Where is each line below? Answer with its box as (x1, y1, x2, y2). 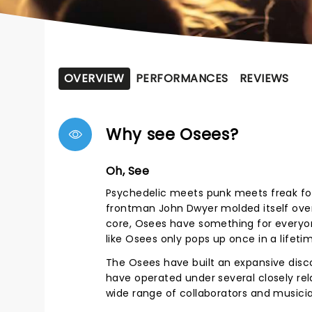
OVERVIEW (64, 70, 125, 86)
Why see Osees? (106, 123, 239, 146)
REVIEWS (239, 70, 289, 86)
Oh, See (106, 163, 150, 179)
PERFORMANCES (135, 70, 228, 86)
